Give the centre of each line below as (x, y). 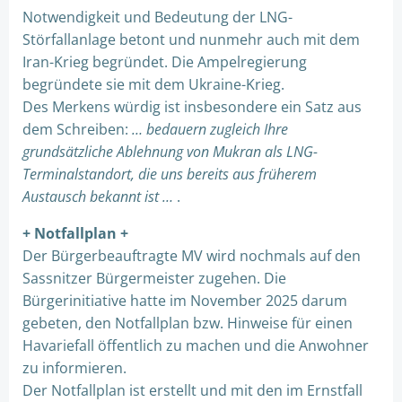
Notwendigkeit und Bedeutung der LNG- (157, 17)
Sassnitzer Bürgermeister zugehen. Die (154, 278)
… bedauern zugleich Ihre (210, 129)
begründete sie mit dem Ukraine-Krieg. (153, 84)
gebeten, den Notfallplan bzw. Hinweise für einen (188, 323)
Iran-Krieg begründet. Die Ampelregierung (165, 62)
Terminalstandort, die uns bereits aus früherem (170, 174)
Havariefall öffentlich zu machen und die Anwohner (196, 345)
